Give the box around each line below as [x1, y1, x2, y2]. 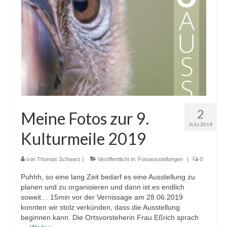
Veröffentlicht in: [96, 156, 138, 163]
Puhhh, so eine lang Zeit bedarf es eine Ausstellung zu [21, 173, 195, 181]
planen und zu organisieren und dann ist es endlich [21, 183, 184, 192]
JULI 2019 [188, 121, 212, 128]
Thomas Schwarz [37, 156, 81, 163]
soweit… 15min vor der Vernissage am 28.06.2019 [21, 193, 183, 202]
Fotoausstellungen [138, 156, 183, 163]
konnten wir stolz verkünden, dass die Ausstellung [21, 203, 180, 212]
